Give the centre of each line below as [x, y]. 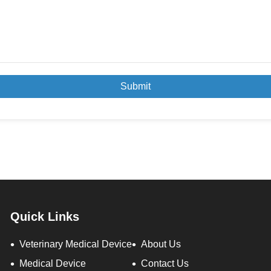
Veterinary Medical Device [76, 244]
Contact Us [165, 264]
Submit [135, 87]
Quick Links [45, 217]
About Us [161, 244]
